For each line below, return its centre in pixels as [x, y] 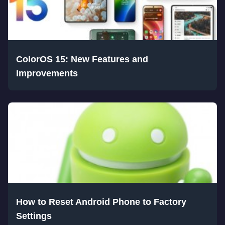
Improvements [47, 73]
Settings [34, 216]
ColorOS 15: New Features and [82, 59]
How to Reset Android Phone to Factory [101, 202]
